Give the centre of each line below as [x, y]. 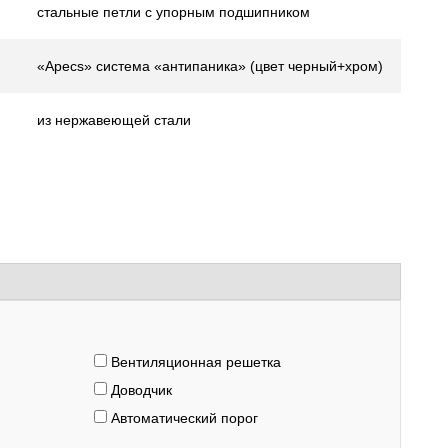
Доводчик [139, 390]
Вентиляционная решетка [194, 362]
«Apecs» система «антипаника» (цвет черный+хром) [210, 66]
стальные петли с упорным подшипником [173, 12]
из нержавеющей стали [114, 120]
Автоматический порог [182, 418]
